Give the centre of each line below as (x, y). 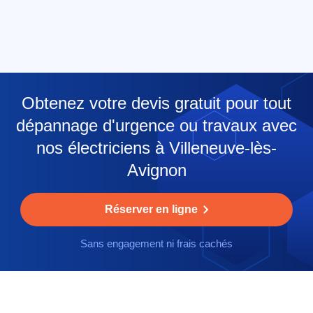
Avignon (156, 170)
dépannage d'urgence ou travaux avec (156, 126)
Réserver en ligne (151, 210)
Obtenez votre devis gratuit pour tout (156, 103)
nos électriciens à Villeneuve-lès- (156, 148)
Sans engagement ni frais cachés (156, 244)
